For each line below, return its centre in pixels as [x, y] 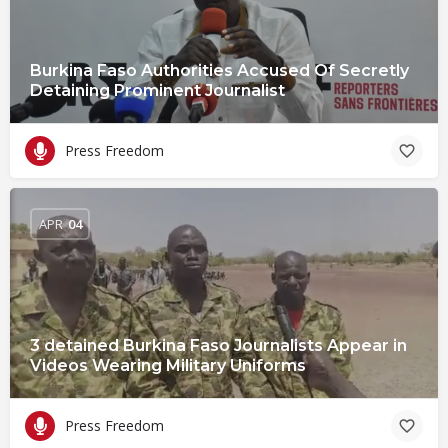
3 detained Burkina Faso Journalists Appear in [218, 345]
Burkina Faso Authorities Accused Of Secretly [219, 70]
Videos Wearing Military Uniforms [168, 365]
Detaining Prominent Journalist [157, 90]
